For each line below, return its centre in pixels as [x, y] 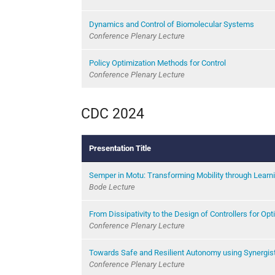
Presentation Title [120, 148]
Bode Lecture [112, 187]
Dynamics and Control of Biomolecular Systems [172, 24]
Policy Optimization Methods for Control [157, 63]
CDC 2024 [113, 113]
